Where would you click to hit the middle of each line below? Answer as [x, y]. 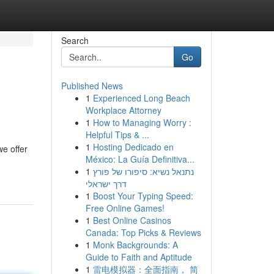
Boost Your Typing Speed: [143, 196]
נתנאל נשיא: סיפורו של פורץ [143, 171]
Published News [92, 86]
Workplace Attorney [123, 110]
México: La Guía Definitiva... [140, 159]
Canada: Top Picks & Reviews [143, 232]
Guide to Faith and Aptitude [139, 257]
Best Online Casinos [132, 220]
